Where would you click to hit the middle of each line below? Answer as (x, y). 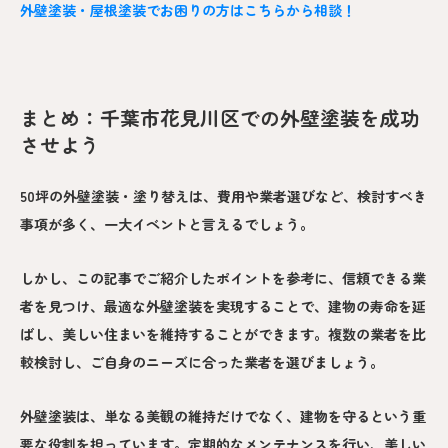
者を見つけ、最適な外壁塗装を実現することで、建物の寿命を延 (223, 306)
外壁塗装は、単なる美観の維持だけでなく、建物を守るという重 (223, 416)
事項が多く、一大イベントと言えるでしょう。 (167, 224)
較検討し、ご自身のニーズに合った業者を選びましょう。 (202, 362)
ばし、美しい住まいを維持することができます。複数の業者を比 (223, 334)
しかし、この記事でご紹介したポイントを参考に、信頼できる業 (223, 278)
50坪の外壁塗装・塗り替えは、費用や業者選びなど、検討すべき (223, 196)
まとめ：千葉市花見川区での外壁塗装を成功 (220, 118)
